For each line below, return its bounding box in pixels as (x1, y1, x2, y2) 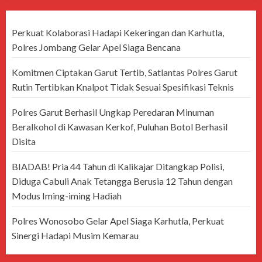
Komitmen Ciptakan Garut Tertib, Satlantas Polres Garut (12, 67, 237, 78)
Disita (12, 136, 36, 147)
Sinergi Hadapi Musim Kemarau (12, 230, 139, 242)
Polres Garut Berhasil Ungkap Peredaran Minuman (12, 106, 214, 118)
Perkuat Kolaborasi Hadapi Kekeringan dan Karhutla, (12, 27, 224, 39)
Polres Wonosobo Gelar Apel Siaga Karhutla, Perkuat (12, 215, 224, 227)
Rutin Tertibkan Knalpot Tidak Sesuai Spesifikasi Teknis (12, 81, 234, 93)
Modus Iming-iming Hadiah (12, 190, 122, 202)
